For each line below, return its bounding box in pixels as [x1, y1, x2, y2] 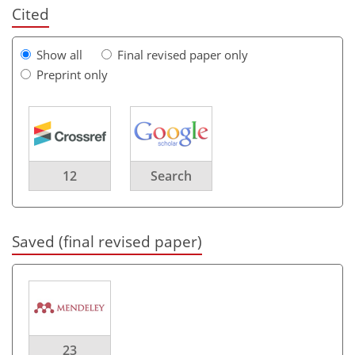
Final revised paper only [117, 47, 248, 63]
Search [151, 167, 192, 185]
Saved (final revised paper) [12, 231, 202, 251]
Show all [36, 47, 82, 63]
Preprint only [36, 67, 108, 82]
